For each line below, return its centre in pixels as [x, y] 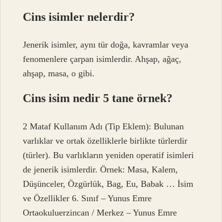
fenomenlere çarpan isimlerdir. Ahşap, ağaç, [102, 59]
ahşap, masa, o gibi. [59, 74]
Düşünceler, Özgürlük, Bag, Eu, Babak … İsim [108, 184]
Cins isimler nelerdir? [79, 17]
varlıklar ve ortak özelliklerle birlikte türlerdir [105, 140]
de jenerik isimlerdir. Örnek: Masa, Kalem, [101, 169]
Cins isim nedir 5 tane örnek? [98, 98]
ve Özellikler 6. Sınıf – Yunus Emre [87, 198]
